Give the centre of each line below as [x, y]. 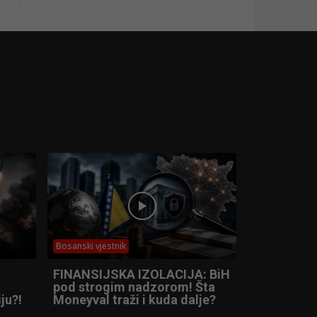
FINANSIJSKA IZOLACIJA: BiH [142, 274]
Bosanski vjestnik [91, 246]
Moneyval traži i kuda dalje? [134, 299]
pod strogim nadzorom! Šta [134, 287]
